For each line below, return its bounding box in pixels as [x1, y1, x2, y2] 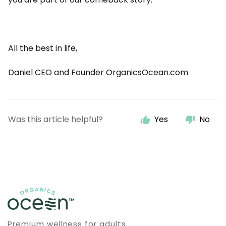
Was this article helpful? [8, 114, 103, 125]
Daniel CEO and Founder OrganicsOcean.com [8, 67, 188, 78]
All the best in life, [8, 42, 77, 54]
